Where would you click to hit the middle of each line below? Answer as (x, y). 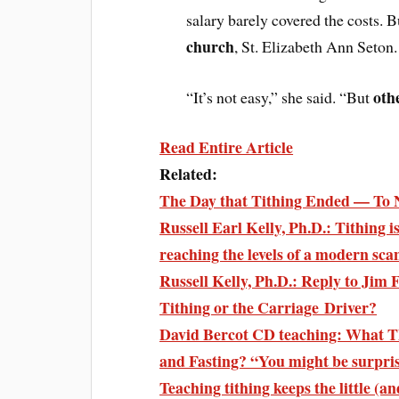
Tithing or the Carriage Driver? (269, 308)
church (211, 46)
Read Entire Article (227, 147)
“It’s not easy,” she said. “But (280, 97)
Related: (189, 174)
